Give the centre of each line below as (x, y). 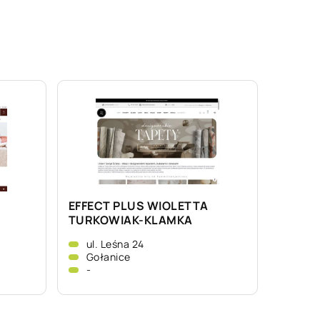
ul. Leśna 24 (115, 244)
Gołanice (108, 257)
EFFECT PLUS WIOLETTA (138, 206)
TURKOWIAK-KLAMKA (130, 220)
